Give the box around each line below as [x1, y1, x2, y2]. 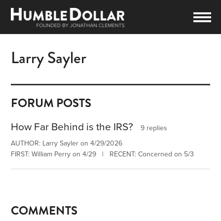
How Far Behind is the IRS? [11, 121, 134, 134]
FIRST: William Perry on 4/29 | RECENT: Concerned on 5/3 [11, 150, 194, 159]
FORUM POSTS [11, 94, 92, 112]
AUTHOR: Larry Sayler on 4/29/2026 [11, 139, 123, 148]
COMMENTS [11, 202, 78, 220]
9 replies [141, 124, 168, 133]
